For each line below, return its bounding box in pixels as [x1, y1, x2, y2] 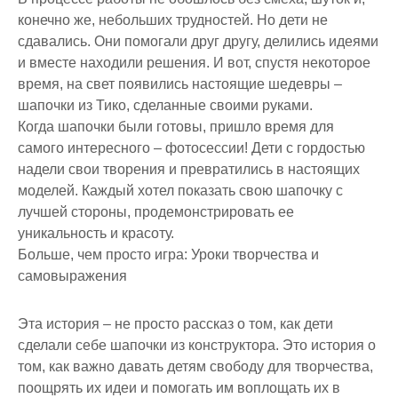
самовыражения [18, 267, 127, 283]
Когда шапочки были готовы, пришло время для [18, 118, 334, 134]
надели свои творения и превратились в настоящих [18, 161, 360, 177]
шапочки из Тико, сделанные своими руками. [18, 97, 313, 113]
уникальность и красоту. [18, 225, 174, 241]
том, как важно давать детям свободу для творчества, [18, 358, 373, 374]
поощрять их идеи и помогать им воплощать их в [18, 379, 340, 395]
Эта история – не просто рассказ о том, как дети [18, 315, 333, 331]
